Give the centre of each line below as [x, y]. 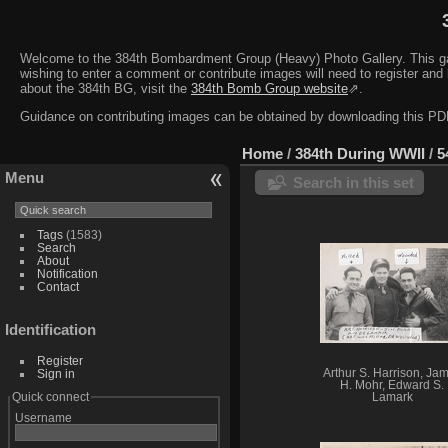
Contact [57, 287]
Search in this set [353, 183]
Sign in [55, 374]
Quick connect [50, 397]
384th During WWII [360, 154]
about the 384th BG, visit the [105, 88]
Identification [50, 330]
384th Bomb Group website [269, 88]
